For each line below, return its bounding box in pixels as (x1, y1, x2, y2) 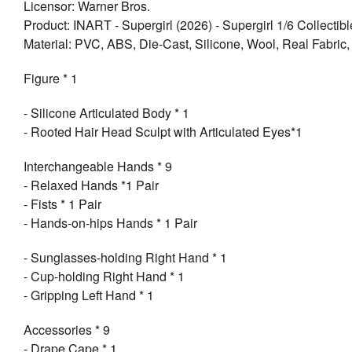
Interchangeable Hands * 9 (24, 156, 172, 175)
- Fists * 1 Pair (24, 194, 104, 213)
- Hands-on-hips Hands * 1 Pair (24, 213, 197, 232)
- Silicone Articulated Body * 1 (24, 103, 189, 122)
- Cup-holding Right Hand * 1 (24, 266, 185, 285)
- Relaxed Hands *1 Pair (24, 175, 159, 194)
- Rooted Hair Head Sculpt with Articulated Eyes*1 (24, 122, 306, 141)
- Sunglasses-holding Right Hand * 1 (24, 247, 227, 266)
